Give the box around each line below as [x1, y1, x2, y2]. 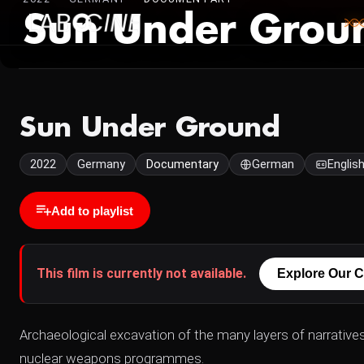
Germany [77, 157, 125, 171]
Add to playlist [51, 203, 133, 218]
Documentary [146, 157, 219, 171]
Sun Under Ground [19, 114, 280, 141]
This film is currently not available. [37, 266, 246, 281]
